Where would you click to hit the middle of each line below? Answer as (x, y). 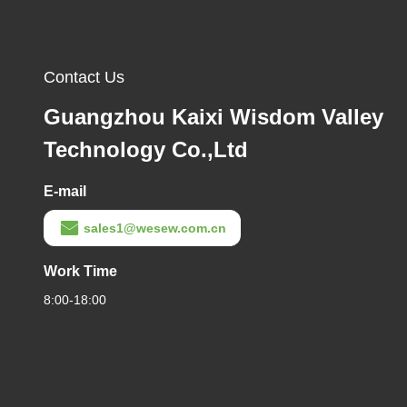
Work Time (80, 271)
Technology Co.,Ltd (146, 149)
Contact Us (84, 77)
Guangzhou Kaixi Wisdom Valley (213, 117)
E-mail (65, 191)
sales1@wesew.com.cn (155, 228)
